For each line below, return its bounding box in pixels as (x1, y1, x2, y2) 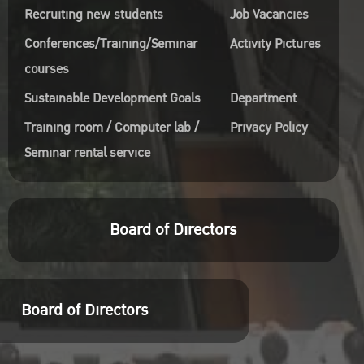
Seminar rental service (24, 142, 150, 163)
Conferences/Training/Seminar (24, 33, 197, 54)
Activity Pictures (229, 33, 321, 54)
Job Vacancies (229, 4, 309, 25)
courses (24, 58, 69, 80)
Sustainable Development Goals (24, 88, 201, 109)
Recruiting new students (24, 4, 163, 25)
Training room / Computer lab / (24, 117, 199, 138)
